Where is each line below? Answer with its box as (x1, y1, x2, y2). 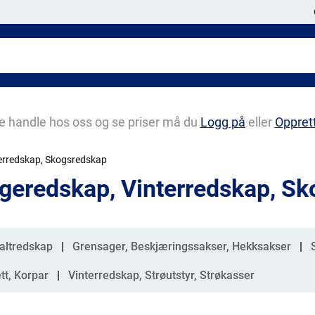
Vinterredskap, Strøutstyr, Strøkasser (68, 269, 255, 282)
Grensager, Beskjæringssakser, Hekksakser (72, 240, 291, 253)
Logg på (200, 115, 245, 129)
